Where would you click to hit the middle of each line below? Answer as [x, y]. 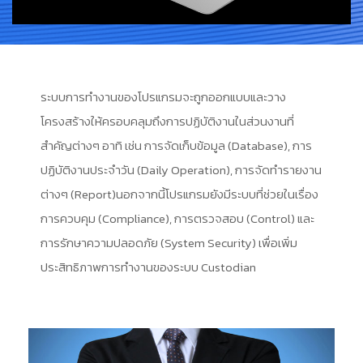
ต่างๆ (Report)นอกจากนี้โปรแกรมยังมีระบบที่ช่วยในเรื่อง [179, 194]
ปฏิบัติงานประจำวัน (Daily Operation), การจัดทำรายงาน [181, 169]
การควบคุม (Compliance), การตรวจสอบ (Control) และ [177, 218]
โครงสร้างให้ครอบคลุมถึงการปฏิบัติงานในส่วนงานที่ [167, 121]
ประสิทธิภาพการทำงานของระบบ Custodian [148, 267]
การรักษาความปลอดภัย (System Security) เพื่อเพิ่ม [169, 242]
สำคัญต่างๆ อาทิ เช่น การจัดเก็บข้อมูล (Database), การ [176, 145]
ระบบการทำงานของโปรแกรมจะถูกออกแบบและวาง [163, 96]
